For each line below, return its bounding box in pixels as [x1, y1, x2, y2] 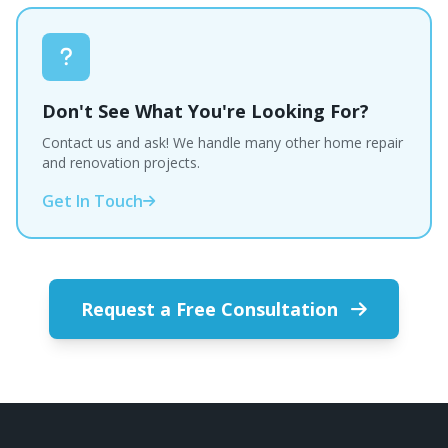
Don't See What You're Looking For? [42, 99, 369, 123]
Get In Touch [42, 190, 143, 212]
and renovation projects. [42, 153, 200, 172]
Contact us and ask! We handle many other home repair [42, 133, 403, 152]
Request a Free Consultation [81, 297, 343, 321]
